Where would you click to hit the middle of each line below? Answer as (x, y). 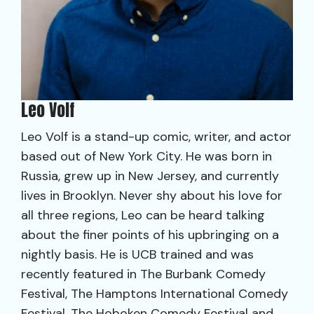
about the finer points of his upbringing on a (150, 235)
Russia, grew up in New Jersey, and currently (150, 176)
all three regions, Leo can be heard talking (143, 215)
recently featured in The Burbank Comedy (143, 274)
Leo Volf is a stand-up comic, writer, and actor (156, 137)
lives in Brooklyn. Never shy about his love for (152, 196)
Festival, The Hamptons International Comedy (155, 294)
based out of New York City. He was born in (146, 156)
